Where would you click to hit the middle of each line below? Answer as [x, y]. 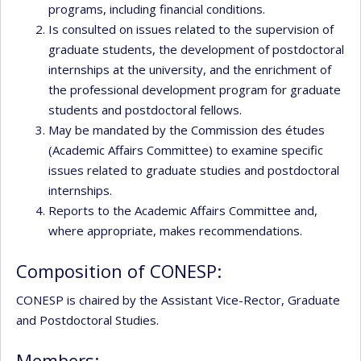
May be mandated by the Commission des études [187, 129]
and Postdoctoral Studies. [87, 320]
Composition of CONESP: [119, 270]
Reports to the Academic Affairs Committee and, [183, 210]
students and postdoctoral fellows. [145, 109]
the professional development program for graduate [195, 89]
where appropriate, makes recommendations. [175, 230]
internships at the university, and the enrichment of [190, 69]
